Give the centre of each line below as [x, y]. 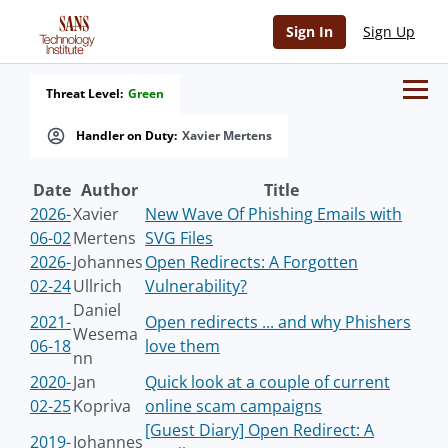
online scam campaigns [233, 406]
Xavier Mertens [227, 135]
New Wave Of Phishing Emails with [273, 214]
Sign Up [389, 31]
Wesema [105, 334]
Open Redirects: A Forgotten [251, 262]
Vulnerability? [196, 286]
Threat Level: [84, 93]
